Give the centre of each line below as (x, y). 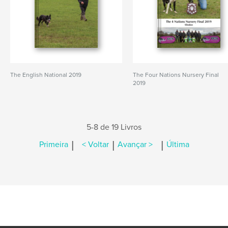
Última (178, 145)
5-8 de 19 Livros (114, 127)
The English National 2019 (46, 75)
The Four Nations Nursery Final (176, 75)
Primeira (53, 145)
